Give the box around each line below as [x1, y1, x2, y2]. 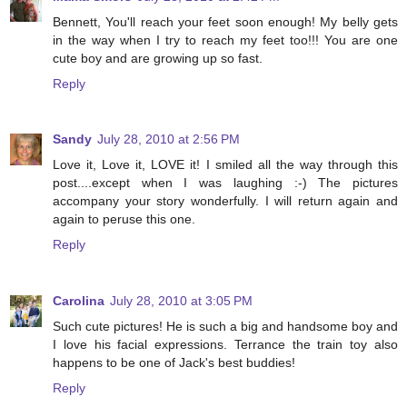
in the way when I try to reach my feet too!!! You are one [53, 32, 398, 47]
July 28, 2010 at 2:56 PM [97, 132, 240, 147]
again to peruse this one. [53, 212, 195, 227]
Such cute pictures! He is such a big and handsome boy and [53, 319, 398, 334]
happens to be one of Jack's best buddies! [53, 355, 295, 371]
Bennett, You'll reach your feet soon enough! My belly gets [53, 14, 398, 29]
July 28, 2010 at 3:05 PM [110, 293, 253, 309]
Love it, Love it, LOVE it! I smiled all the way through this [53, 157, 398, 173]
